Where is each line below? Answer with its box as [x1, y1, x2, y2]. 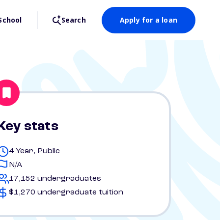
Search [61, 15, 86, 25]
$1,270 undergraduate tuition [9, 189, 123, 196]
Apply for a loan [119, 15, 177, 25]
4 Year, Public [9, 147, 60, 155]
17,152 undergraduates [9, 175, 101, 183]
